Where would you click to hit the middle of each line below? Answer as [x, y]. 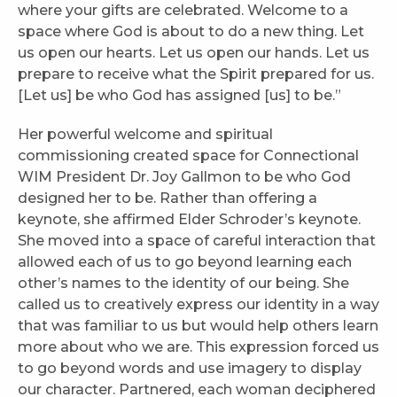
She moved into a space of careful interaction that [197, 241]
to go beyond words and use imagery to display [190, 369]
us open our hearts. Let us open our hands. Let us [194, 53]
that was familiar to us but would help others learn [198, 326]
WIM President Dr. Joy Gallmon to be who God [184, 177]
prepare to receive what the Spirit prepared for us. [196, 74]
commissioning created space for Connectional [188, 156]
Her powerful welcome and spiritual [145, 135]
